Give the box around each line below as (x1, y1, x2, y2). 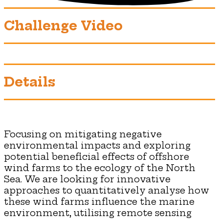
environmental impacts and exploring (4, 139, 191, 151)
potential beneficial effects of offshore (4, 151, 189, 162)
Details (4, 73, 55, 90)
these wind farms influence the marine (4, 196, 195, 207)
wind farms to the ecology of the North (4, 162, 196, 174)
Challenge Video (4, 17, 123, 34)
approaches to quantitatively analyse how (4, 184, 209, 196)
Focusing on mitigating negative (4, 128, 162, 140)
